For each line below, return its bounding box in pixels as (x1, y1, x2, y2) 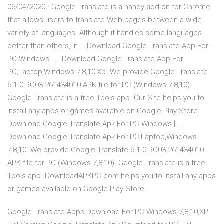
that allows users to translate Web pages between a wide (7, 15, 202, 25)
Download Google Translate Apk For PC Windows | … (7, 119, 182, 129)
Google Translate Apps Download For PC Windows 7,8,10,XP (7, 207, 208, 217)
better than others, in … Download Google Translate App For (7, 41, 208, 51)
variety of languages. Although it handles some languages (7, 28, 202, 38)
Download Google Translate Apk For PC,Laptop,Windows (7, 132, 197, 142)
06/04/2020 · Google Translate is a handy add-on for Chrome (7, 2, 210, 12)
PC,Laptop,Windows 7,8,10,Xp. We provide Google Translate (7, 67, 208, 77)
